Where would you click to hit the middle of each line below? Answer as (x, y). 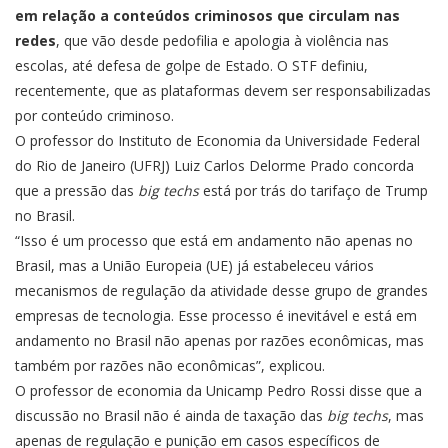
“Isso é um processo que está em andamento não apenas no (214, 240)
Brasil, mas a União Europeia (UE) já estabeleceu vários (194, 265)
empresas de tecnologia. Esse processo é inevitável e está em (216, 315)
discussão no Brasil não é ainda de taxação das (171, 415)
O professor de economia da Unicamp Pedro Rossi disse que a (218, 390)
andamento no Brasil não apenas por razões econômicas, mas (219, 340)
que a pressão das (76, 190)
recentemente (60, 90)
